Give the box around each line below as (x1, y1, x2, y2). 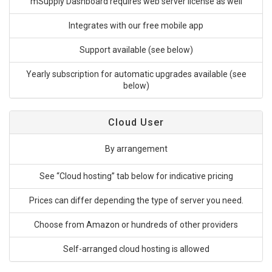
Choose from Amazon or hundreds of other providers (34, 220, 238, 229)
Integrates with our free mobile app (69, 21, 203, 30)
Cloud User (108, 117, 164, 128)
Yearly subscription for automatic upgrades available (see (25, 69, 246, 79)
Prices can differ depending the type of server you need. (29, 195, 243, 205)
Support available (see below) (79, 45, 193, 55)
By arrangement (104, 144, 168, 154)
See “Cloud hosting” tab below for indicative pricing (39, 171, 233, 181)
